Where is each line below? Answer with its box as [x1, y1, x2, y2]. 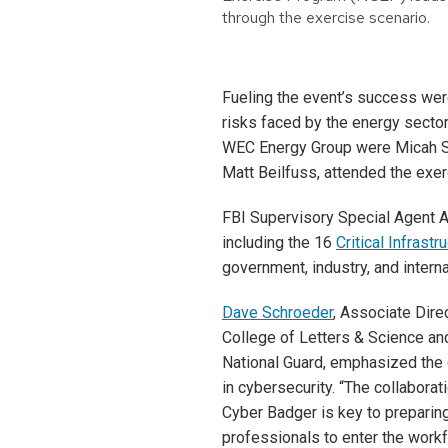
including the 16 [222, 233, 336, 252]
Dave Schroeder [222, 303, 333, 322]
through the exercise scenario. [222, 7, 430, 29]
